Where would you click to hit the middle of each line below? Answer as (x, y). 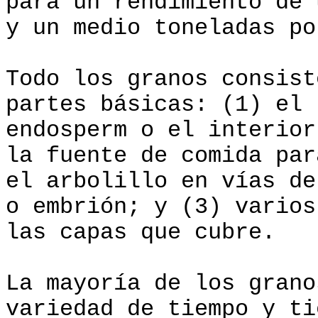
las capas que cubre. (141, 233)
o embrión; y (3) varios (161, 207)
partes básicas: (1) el (154, 105)
